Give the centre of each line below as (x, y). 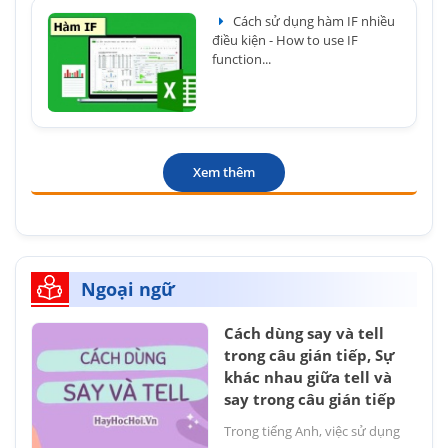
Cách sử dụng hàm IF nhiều (313, 21)
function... (241, 59)
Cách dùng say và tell (304, 333)
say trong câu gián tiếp (310, 399)
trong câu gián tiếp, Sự (309, 355)
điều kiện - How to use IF (285, 40)
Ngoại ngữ (128, 289)
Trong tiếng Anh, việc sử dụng (312, 431)
